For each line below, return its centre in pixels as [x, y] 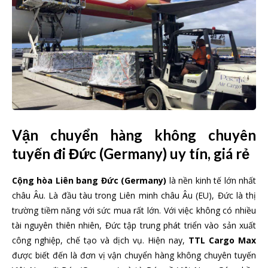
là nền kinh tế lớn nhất [213, 180]
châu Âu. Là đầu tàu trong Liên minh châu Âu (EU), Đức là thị [134, 195]
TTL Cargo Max [222, 240]
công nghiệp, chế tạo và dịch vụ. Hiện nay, [100, 240]
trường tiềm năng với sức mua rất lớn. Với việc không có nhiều [134, 210]
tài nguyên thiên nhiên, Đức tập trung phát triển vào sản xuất [134, 225]
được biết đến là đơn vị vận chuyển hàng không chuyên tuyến [134, 255]
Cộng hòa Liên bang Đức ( [68, 180]
